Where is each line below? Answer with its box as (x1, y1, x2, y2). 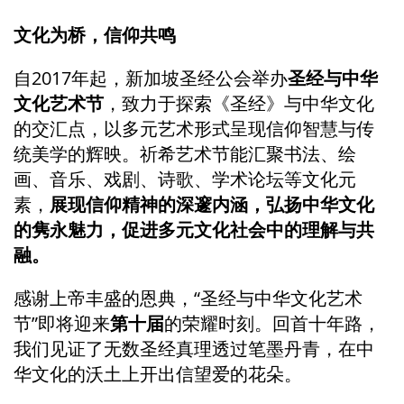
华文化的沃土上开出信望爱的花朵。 (14, 361, 302, 386)
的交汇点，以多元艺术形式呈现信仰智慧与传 (14, 115, 374, 141)
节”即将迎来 (14, 310, 110, 335)
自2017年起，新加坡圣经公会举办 (14, 65, 288, 90)
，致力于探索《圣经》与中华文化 (104, 90, 374, 115)
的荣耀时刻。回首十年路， (164, 310, 381, 335)
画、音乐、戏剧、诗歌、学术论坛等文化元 (14, 166, 356, 191)
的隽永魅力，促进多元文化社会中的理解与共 (14, 216, 374, 242)
